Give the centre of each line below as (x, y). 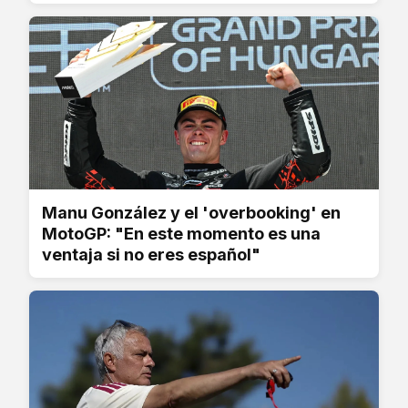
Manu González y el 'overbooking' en (191, 212)
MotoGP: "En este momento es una (181, 233)
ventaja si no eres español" (151, 254)
